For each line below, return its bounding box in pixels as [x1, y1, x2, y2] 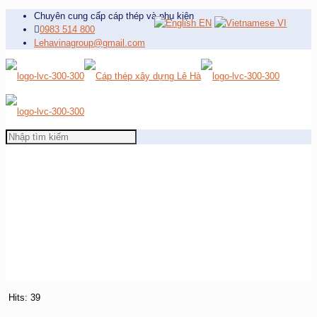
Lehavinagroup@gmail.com [34, 38, 145, 48]
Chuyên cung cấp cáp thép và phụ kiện [34, 11, 194, 21]
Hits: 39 [8, 292, 41, 303]
